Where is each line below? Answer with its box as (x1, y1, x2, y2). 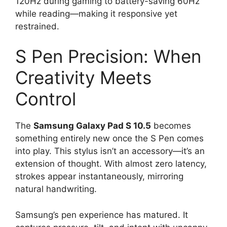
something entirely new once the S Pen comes (15, 133, 204, 144)
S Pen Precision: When (15, 46, 201, 67)
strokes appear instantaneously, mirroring (15, 171, 183, 182)
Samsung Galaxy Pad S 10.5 (33, 121, 151, 131)
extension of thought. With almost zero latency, (15, 159, 207, 169)
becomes (151, 121, 191, 131)
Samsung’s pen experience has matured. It (15, 209, 188, 220)
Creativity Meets (15, 67, 152, 89)
